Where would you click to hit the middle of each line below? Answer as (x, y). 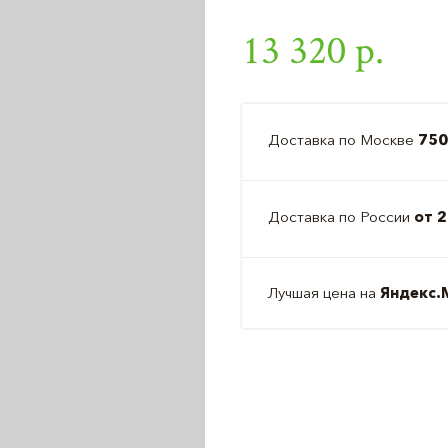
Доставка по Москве (343, 139)
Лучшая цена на (324, 292)
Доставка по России (341, 216)
